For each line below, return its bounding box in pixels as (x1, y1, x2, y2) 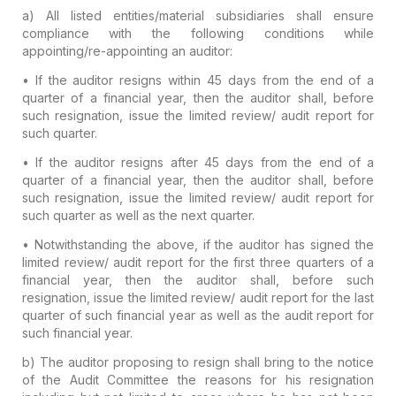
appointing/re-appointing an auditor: (21, 42, 232, 58)
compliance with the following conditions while (21, 25, 375, 41)
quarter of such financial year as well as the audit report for (21, 307, 375, 323)
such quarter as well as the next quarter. (21, 207, 255, 223)
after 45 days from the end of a (170, 154, 375, 170)
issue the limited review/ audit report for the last (89, 289, 375, 305)
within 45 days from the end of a (168, 72, 375, 88)
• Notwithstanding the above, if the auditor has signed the (21, 236, 375, 252)
